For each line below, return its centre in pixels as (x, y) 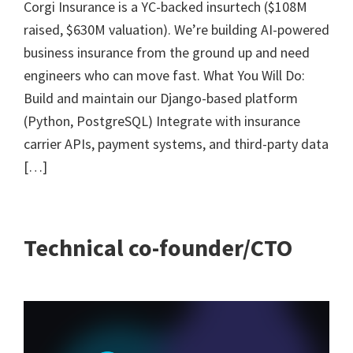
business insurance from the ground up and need (167, 52)
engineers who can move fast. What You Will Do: (164, 75)
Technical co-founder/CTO (158, 247)
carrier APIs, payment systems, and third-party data (176, 144)
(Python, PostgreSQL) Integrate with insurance (162, 121)
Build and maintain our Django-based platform (161, 98)
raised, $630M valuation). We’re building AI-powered (176, 30)
